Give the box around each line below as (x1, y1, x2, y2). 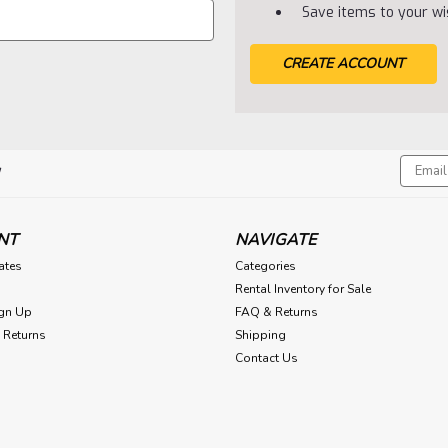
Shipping (234, 326, 286, 343)
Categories (234, 257, 296, 274)
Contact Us (234, 349, 298, 366)
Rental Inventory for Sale (234, 280, 371, 297)
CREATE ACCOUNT (282, 53, 405, 73)
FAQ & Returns (234, 303, 318, 320)
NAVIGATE (234, 228, 317, 251)
